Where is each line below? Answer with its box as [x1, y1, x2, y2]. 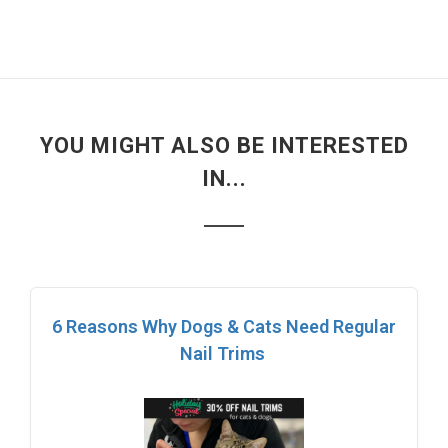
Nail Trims [179, 342, 269, 364]
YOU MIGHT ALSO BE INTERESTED [39, 132, 409, 158]
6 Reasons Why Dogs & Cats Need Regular [52, 315, 396, 337]
